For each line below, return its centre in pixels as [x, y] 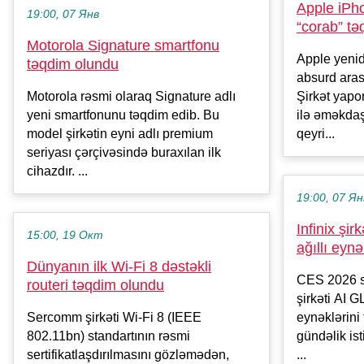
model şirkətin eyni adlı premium [120, 134]
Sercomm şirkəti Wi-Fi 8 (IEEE [114, 318]
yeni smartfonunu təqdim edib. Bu [123, 115]
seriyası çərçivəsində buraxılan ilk [124, 153]
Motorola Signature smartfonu [123, 46]
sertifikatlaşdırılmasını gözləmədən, [128, 355]
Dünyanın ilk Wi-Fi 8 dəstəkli [119, 267]
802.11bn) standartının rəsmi [108, 336]
